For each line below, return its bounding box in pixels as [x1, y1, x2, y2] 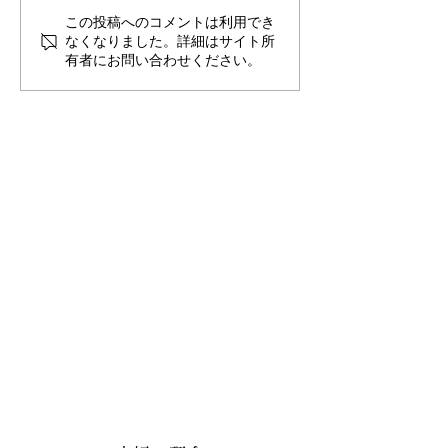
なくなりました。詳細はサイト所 [65, 33, 275, 50]
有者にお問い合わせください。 [65, 52, 261, 69]
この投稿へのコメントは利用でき [65, 14, 275, 31]
